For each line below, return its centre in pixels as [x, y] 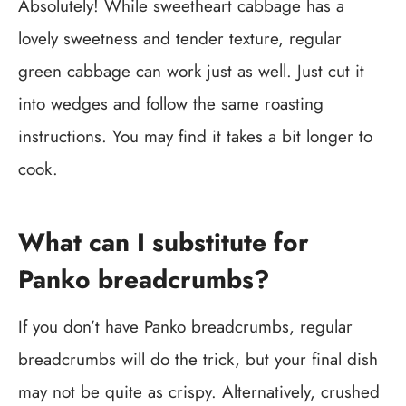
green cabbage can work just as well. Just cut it [191, 71]
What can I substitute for [164, 242]
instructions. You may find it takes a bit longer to [195, 136]
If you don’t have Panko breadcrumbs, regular [185, 326]
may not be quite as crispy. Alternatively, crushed [199, 391]
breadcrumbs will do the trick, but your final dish [198, 359]
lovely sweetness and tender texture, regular [180, 38]
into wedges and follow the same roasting [171, 103]
